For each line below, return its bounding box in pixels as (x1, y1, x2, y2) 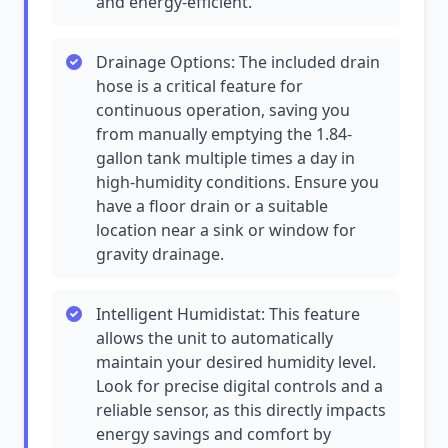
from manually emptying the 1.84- (96, 123, 352, 145)
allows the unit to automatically (96, 327, 333, 349)
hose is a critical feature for (96, 75, 303, 97)
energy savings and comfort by (96, 423, 331, 445)
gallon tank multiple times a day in (96, 147, 355, 169)
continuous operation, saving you (96, 99, 350, 121)
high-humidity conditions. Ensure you (96, 171, 379, 193)
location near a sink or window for (96, 219, 356, 241)
